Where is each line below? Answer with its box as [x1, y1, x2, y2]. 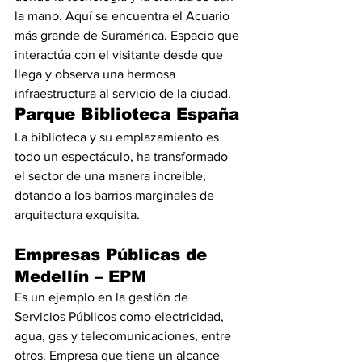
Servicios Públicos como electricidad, [15, 309, 227, 323]
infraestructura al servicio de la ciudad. [15, 86, 231, 100]
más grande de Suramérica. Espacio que [15, 28, 242, 42]
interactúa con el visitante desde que [15, 48, 226, 61]
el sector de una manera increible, [15, 169, 209, 183]
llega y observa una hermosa [15, 67, 179, 81]
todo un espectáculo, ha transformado [15, 149, 231, 163]
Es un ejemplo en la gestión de [15, 290, 192, 304]
